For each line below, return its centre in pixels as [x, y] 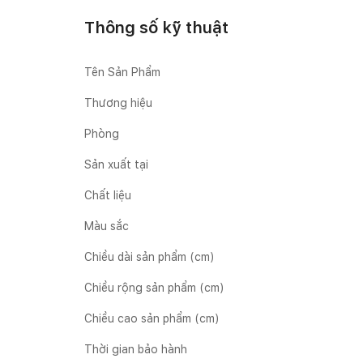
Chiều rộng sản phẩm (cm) [154, 288]
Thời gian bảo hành [136, 349]
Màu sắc [107, 226]
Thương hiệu [118, 103]
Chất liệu [108, 195]
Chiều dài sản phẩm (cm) [149, 257]
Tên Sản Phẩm [122, 72]
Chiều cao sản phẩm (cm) [152, 318]
